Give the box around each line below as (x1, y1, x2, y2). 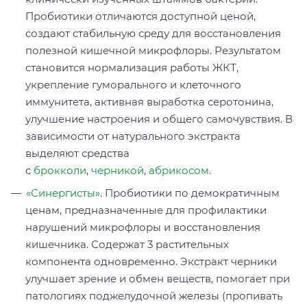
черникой (91, 164, 144, 177)
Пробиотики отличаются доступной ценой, (25, 10, 256, 23)
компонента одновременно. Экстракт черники (25, 255, 277, 269)
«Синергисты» (26, 186, 100, 200)
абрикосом (149, 164, 209, 177)
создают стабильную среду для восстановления (25, 27, 281, 40)
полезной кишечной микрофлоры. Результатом (25, 44, 281, 58)
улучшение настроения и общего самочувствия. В (25, 112, 293, 126)
